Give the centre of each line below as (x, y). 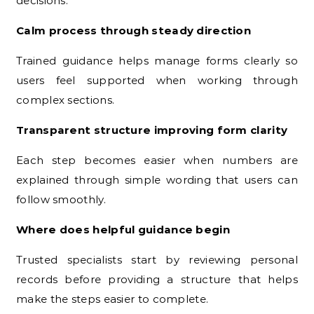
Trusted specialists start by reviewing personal (157, 259)
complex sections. (66, 100)
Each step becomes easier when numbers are (157, 160)
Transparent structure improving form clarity (152, 130)
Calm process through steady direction (134, 30)
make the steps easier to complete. (112, 299)
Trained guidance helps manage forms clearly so (157, 60)
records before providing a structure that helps (157, 279)
